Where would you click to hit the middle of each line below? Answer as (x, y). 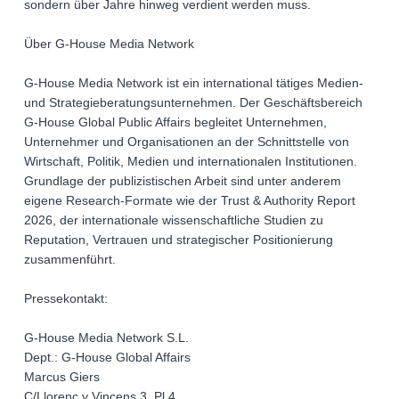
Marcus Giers (62, 377)
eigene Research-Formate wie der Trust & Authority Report (190, 201)
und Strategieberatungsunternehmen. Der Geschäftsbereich (193, 103)
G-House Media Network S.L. (106, 338)
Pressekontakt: (66, 299)
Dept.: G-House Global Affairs (107, 358)
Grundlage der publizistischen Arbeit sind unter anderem (183, 181)
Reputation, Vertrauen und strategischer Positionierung (179, 240)
